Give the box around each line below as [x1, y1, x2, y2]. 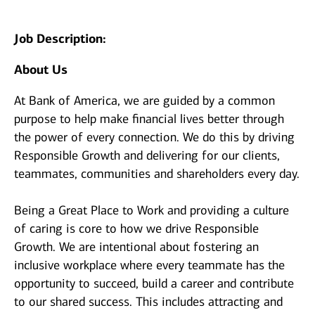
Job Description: [14, 31, 106, 47]
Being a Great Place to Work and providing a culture [14, 202, 289, 219]
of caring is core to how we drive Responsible [14, 221, 259, 237]
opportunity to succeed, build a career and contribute [14, 276, 294, 292]
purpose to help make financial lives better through [14, 111, 284, 127]
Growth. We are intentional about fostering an [14, 239, 259, 255]
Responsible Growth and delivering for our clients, [14, 148, 280, 164]
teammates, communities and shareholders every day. [14, 166, 300, 182]
